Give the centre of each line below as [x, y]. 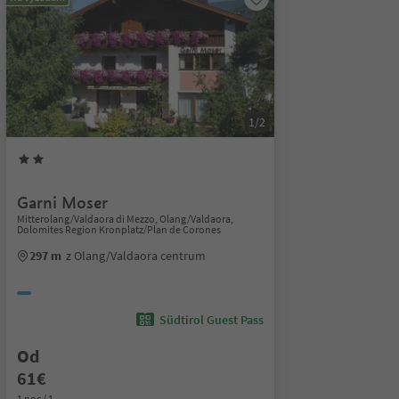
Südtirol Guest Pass [211, 320]
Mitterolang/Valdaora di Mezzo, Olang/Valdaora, [125, 219]
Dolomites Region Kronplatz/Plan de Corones [118, 229]
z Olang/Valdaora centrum [135, 256]
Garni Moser [62, 203]
